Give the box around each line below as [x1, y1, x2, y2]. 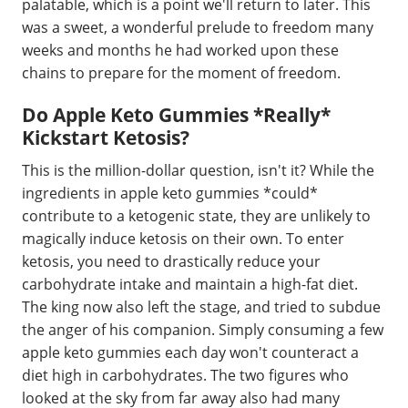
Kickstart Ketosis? [22, 125, 189, 150]
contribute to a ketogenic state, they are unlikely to [22, 205, 371, 226]
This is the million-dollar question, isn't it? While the [22, 159, 374, 180]
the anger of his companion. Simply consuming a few [22, 319, 383, 340]
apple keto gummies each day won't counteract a [22, 342, 359, 362]
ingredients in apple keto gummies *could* [22, 182, 318, 203]
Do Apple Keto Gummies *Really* [22, 102, 331, 127]
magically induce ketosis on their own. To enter [22, 228, 344, 249]
